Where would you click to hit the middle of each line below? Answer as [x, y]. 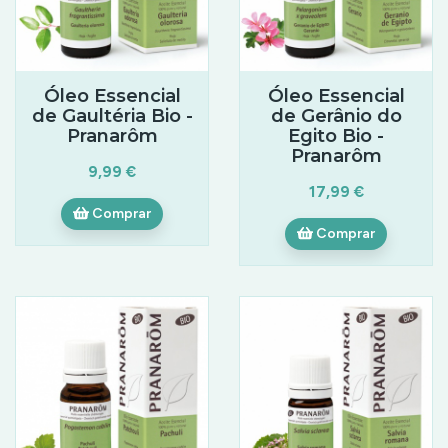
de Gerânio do [336, 115]
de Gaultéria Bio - [112, 115]
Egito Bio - [336, 135]
